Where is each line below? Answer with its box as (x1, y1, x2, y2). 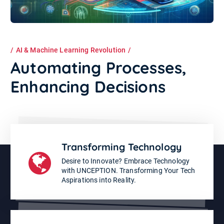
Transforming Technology (61, 141, 181, 153)
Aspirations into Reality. (61, 176, 136, 184)
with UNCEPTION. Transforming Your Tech (61, 166, 195, 175)
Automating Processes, (10, 57, 187, 77)
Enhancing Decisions (10, 76, 165, 96)
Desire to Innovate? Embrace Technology (61, 157, 190, 165)
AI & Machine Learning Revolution (15, 45, 126, 54)
